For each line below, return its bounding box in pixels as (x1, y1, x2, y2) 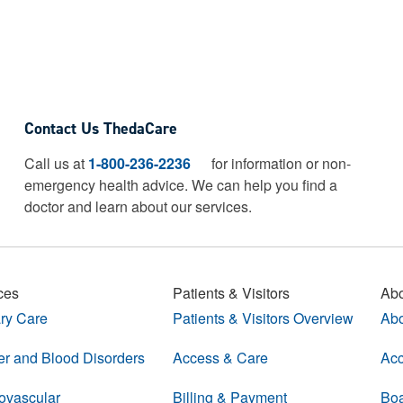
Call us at (24, 153, 89, 174)
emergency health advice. (24, 175, 193, 195)
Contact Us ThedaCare (24, 118, 178, 139)
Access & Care (172, 347, 268, 368)
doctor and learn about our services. (24, 196, 253, 217)
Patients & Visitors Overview (172, 308, 354, 328)
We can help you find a (192, 175, 338, 195)
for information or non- (208, 153, 352, 174)
